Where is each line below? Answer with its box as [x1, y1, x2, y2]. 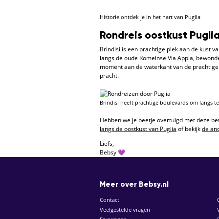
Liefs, [100, 139, 114, 148]
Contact [100, 196, 119, 203]
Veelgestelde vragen [100, 205, 150, 213]
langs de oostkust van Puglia [100, 124, 176, 133]
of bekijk [176, 124, 202, 133]
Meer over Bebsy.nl [100, 180, 169, 188]
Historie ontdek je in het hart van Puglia [100, 13, 200, 21]
